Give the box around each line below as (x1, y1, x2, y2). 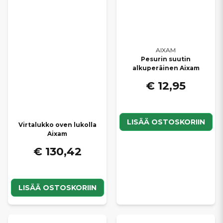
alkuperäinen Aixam (132, 64, 200, 72)
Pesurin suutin (141, 55, 191, 63)
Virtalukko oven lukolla (18, 120, 97, 128)
